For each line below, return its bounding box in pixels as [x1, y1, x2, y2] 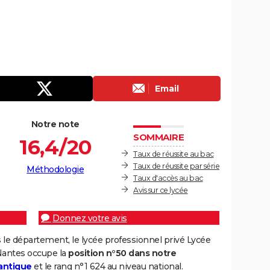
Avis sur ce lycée [133, 186, 188, 195]
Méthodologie [27, 164, 84, 175]
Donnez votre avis [52, 213, 127, 224]
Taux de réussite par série [133, 162, 219, 171]
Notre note [31, 119, 80, 130]
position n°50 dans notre [68, 248, 176, 259]
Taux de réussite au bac [133, 149, 214, 159]
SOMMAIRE [133, 131, 184, 143]
